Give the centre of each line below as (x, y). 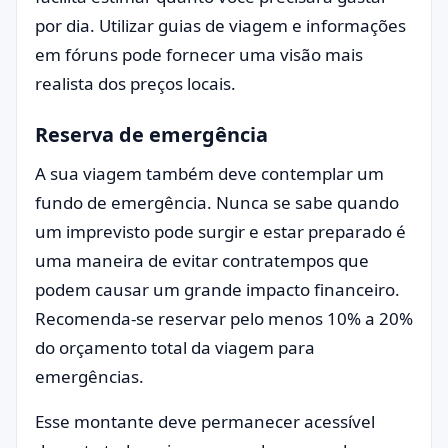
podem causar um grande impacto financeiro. (217, 289)
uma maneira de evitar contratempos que (202, 260)
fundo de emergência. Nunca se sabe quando (217, 202)
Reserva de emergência (151, 134)
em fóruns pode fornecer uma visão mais (199, 54)
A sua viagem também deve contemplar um (209, 173)
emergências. (89, 376)
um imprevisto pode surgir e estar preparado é (220, 231)
